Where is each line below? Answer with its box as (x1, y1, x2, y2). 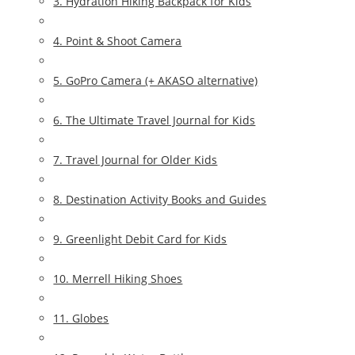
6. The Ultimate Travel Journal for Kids (53, 112, 256, 128)
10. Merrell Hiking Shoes (53, 270, 183, 286)
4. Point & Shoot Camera (53, 32, 182, 48)
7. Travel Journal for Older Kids (53, 151, 218, 167)
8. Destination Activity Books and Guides (53, 191, 267, 207)
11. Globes (53, 310, 109, 326)
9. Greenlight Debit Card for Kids (53, 231, 227, 246)
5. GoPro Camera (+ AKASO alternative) (53, 72, 258, 88)
